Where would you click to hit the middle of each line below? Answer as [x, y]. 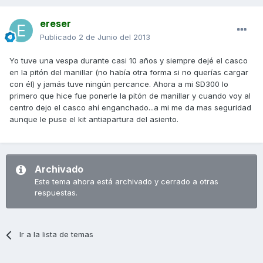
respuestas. [56, 193]
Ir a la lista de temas [57, 235]
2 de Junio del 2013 [114, 37]
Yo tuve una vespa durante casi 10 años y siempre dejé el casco [129, 61]
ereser [55, 24]
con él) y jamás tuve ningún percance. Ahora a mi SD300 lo [119, 84]
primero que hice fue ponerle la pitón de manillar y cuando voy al [130, 96]
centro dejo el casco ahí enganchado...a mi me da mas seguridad [130, 108]
